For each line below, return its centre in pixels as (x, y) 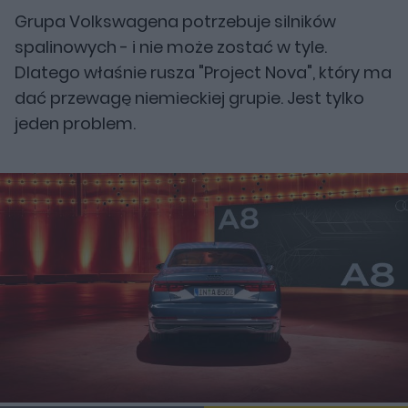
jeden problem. (75, 123)
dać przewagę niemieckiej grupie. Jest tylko (189, 98)
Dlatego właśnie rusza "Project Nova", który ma (203, 72)
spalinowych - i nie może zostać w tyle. (171, 47)
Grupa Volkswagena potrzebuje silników (175, 21)
